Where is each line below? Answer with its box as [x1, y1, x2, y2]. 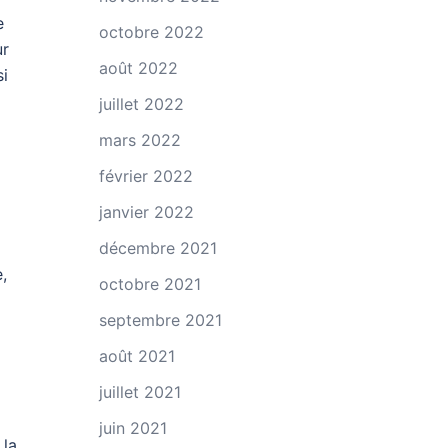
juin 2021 [98, 418, 167, 438]
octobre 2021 [98, 274, 201, 294]
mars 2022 [98, 130, 181, 150]
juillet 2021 [98, 382, 181, 402]
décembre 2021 [98, 238, 217, 258]
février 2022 [98, 166, 193, 186]
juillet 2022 [98, 94, 184, 114]
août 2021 [98, 346, 175, 366]
